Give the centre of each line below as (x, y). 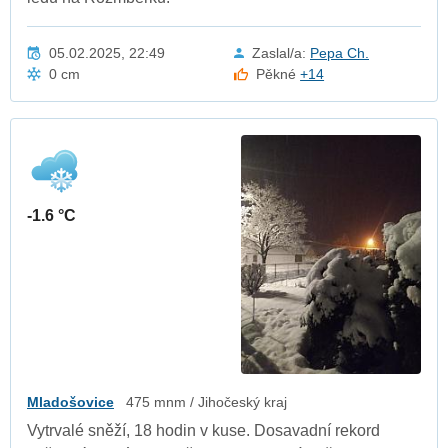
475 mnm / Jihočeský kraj (206, 402)
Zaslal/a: (281, 52)
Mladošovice (70, 402)
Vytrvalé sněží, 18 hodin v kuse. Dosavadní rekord (203, 431)
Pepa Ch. (339, 52)
